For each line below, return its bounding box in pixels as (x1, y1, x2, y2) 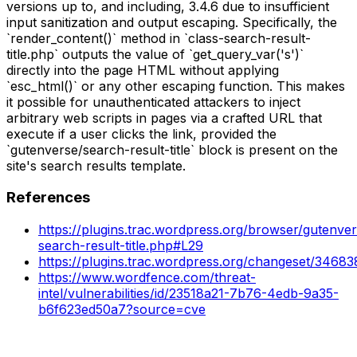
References (6, 188, 90, 207)
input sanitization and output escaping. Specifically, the (6, 14, 337, 30)
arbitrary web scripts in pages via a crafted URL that (6, 109, 322, 126)
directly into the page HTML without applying (6, 61, 279, 78)
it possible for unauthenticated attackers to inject (6, 93, 300, 110)
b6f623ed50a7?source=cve (38, 300, 206, 317)
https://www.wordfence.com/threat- (38, 269, 256, 285)
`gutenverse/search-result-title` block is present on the (6, 141, 338, 158)
